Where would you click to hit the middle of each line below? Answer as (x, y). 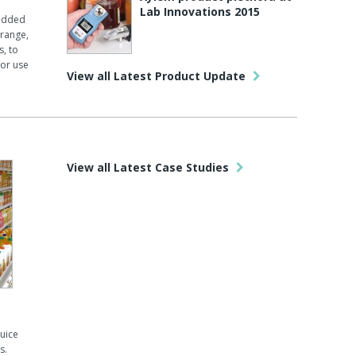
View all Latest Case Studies (149, 167)
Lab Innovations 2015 (199, 12)
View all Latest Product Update (157, 76)
